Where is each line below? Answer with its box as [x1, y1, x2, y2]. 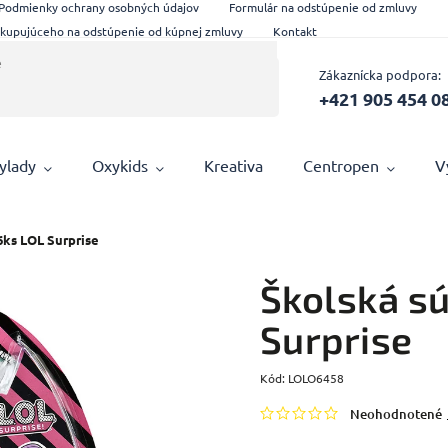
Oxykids [92, 155, 149, 175]
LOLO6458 [287, 370, 344, 386]
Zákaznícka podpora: [318, 65, 441, 83]
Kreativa [204, 155, 264, 175]
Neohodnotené [349, 405, 442, 423]
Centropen [303, 155, 380, 175]
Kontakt [273, 22, 318, 39]
